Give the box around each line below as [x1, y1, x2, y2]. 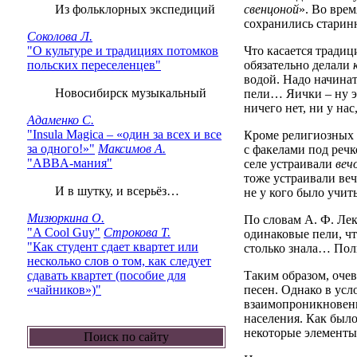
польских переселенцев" [27, 58, 161, 72]
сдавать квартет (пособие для [27, 269, 186, 282]
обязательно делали [243, 58, 353, 72]
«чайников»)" [27, 283, 101, 296]
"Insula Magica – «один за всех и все [27, 127, 222, 141]
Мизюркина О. [27, 211, 104, 225]
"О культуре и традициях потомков [27, 44, 218, 57]
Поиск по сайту [84, 330, 169, 343]
